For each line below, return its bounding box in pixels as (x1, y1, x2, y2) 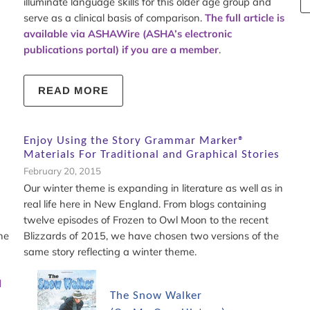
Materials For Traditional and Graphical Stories (23, 149, 280, 161)
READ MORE (37, 84, 109, 97)
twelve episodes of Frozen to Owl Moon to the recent (23, 213, 268, 227)
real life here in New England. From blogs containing (23, 197, 266, 211)
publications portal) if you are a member (23, 43, 219, 57)
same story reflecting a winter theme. (23, 245, 197, 259)
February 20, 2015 (23, 165, 101, 177)
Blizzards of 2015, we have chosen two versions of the (23, 229, 279, 243)
